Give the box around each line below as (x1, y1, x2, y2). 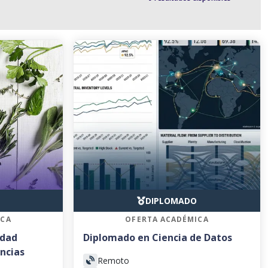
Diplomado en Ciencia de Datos (83, 231, 232, 244)
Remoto (98, 254, 129, 266)
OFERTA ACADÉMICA (125, 214, 209, 224)
